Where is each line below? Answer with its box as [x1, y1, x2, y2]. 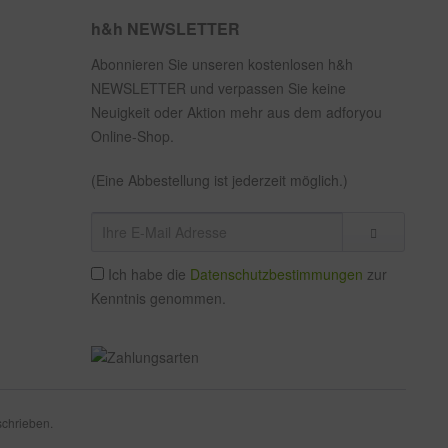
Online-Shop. [91, 126, 174, 146]
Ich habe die [108, 264, 190, 284]
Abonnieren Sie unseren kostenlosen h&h [91, 54, 353, 74]
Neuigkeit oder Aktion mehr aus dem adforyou [91, 102, 382, 122]
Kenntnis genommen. [91, 288, 226, 308]
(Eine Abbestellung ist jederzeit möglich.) [91, 170, 348, 190]
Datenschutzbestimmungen [190, 264, 363, 284]
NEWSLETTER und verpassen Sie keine [91, 78, 346, 98]
